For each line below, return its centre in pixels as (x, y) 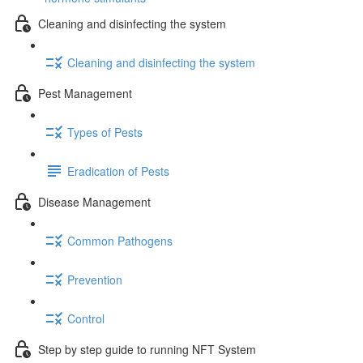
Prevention (95, 279)
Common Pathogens (120, 240)
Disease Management (94, 201)
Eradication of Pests (118, 171)
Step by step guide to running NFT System (147, 349)
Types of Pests (105, 132)
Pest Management (85, 93)
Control (86, 318)
